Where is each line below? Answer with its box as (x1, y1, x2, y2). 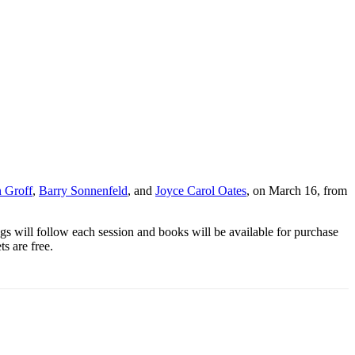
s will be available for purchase (184, 225, 338, 239)
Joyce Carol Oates (155, 184, 246, 198)
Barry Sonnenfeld (39, 184, 128, 198)
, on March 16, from (246, 184, 347, 198)
